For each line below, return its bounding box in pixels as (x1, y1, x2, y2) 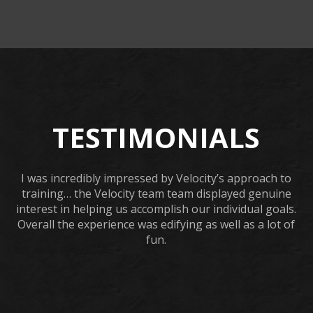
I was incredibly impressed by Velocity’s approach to (21, 170, 292, 187)
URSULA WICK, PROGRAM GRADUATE (46, 275, 266, 292)
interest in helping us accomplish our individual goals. (16, 201, 297, 217)
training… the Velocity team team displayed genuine (21, 186, 291, 202)
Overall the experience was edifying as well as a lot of (17, 217, 296, 233)
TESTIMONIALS (52, 118, 261, 157)
